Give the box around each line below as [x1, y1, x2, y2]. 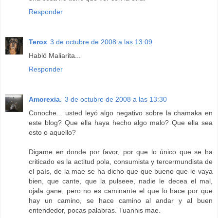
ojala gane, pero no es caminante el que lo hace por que [29, 187, 213, 195]
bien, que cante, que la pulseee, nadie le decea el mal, [29, 177, 213, 185]
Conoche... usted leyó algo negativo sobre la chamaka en [29, 109, 213, 117]
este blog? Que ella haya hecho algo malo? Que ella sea [29, 119, 213, 127]
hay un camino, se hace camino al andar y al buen [29, 197, 213, 205]
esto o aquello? [29, 128, 76, 137]
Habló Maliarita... [29, 52, 81, 60]
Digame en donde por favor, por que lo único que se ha [29, 148, 213, 156]
